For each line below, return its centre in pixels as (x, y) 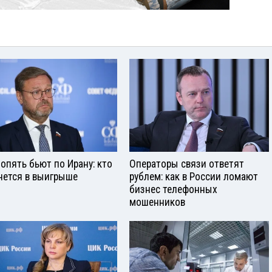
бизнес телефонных (173, 189)
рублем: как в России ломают (194, 177)
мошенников (157, 202)
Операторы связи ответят (187, 164)
